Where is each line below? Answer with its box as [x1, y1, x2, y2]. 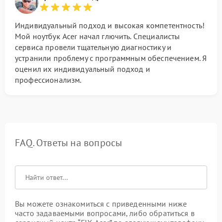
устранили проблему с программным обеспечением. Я [15, 53, 207, 63]
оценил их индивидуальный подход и [15, 64, 150, 74]
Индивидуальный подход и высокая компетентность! [15, 20, 205, 31]
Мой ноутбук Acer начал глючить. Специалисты [15, 31, 180, 42]
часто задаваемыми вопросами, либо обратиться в [15, 208, 195, 219]
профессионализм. [15, 75, 82, 85]
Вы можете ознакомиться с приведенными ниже [15, 199, 187, 209]
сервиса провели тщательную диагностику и [15, 42, 171, 53]
